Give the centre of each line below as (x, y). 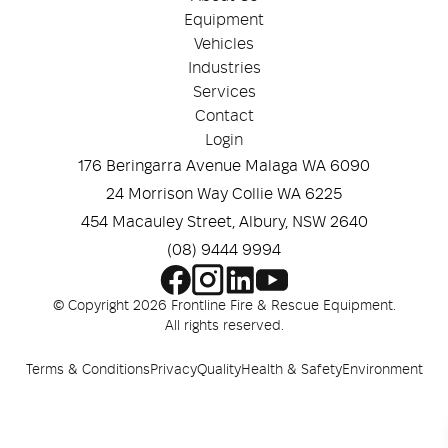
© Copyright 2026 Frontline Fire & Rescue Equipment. (224, 306)
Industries (224, 68)
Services (224, 92)
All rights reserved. (224, 326)
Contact (224, 116)
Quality (218, 370)
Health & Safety (291, 370)
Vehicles (224, 44)
